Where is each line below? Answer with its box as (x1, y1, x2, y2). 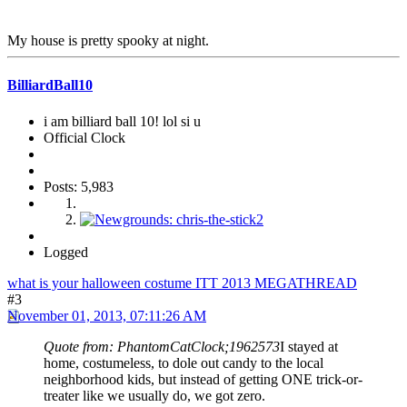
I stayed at (280, 338, 338, 354)
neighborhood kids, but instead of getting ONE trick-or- (44, 371, 362, 387)
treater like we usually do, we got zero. (44, 387, 265, 403)
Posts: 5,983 (44, 178, 114, 194)
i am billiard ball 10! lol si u (44, 113, 201, 129)
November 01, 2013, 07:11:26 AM (7, 307, 206, 323)
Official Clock (44, 129, 125, 145)
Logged (44, 243, 88, 260)
